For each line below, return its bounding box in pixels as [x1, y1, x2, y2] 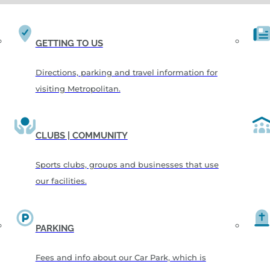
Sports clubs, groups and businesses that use [35, 160, 219, 170]
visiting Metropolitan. [35, 83, 121, 93]
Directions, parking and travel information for [35, 67, 218, 77]
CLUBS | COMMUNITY [35, 130, 128, 142]
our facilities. [35, 176, 87, 186]
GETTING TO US [35, 37, 103, 49]
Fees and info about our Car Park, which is [35, 252, 206, 262]
